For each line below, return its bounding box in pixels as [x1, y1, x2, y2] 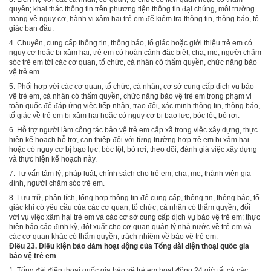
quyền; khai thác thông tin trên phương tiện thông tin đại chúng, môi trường [9, 4, 255, 13]
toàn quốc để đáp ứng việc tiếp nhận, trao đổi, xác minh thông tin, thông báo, [9, 101, 260, 110]
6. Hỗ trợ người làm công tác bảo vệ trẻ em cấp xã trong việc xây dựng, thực [9, 125, 258, 134]
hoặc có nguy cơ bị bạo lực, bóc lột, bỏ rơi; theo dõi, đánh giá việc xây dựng [9, 145, 257, 154]
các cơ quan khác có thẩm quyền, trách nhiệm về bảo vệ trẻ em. [9, 232, 218, 241]
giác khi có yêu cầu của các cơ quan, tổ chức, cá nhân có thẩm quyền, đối [9, 203, 250, 212]
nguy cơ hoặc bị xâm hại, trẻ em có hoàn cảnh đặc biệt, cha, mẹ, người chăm [9, 48, 261, 57]
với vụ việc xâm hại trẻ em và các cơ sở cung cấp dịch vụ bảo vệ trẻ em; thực [9, 212, 260, 221]
